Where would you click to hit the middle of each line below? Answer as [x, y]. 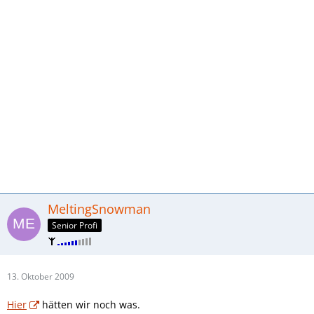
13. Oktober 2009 [41, 276]
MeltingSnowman [99, 209]
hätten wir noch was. [90, 304]
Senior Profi [75, 225]
